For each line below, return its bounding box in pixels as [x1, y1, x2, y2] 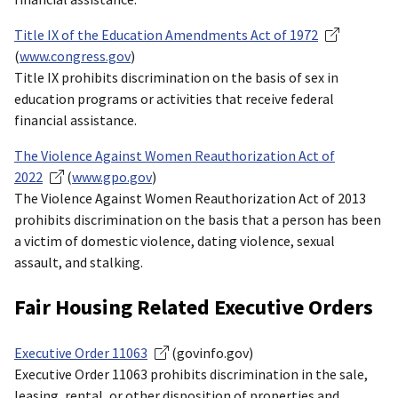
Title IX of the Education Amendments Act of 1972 [14, 26, 318, 44]
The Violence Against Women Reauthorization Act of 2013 [14, 189, 366, 208]
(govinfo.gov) [169, 344, 253, 362]
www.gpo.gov [72, 168, 152, 187]
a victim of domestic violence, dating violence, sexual [14, 232, 335, 251]
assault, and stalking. [14, 253, 143, 272]
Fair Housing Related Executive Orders [14, 293, 373, 322]
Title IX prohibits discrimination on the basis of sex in [14, 68, 338, 87]
